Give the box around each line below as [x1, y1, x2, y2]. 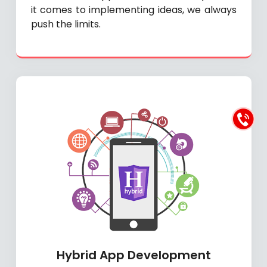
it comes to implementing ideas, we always [30, 3, 237, 17]
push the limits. [30, 17, 101, 32]
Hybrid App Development [56, 247, 211, 264]
